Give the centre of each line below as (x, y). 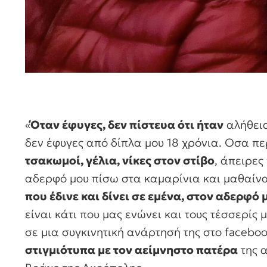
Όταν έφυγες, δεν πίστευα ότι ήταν (127, 125)
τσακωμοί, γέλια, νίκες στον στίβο (120, 161)
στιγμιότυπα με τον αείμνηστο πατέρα (131, 250)
